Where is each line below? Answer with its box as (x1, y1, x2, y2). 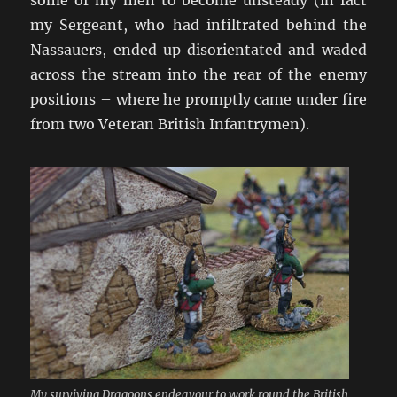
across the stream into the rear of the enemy (30, 65, 367, 83)
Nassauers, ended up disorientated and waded (30, 40, 367, 58)
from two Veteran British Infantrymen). (30, 114, 310, 133)
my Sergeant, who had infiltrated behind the (30, 15, 367, 34)
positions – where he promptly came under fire (30, 90, 367, 108)
